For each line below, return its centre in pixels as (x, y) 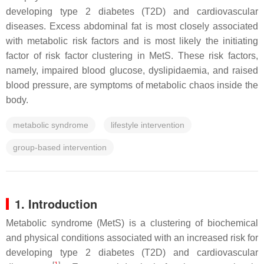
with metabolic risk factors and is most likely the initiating (132, 41)
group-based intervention (60, 147)
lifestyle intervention (148, 125)
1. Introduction (56, 204)
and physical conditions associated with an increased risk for (132, 238)
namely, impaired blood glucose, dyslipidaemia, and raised (132, 70)
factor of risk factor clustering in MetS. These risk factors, (132, 56)
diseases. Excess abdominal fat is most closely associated (132, 26)
